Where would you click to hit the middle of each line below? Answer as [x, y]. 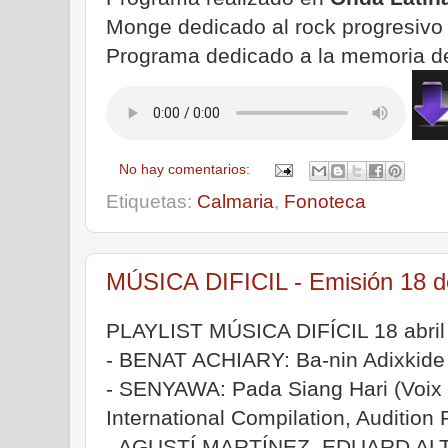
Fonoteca [325, 201]
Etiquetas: [151, 201]
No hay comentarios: [187, 169]
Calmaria [235, 201]
